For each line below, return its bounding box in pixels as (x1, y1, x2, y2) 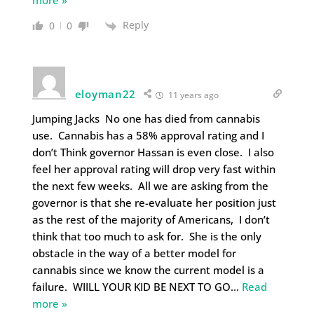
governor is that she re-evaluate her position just (32, 195, 276, 210)
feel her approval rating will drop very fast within (32, 161, 275, 176)
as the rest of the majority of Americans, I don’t (32, 212, 270, 226)
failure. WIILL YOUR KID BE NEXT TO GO (32, 279, 231, 294)
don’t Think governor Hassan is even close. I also (32, 144, 274, 159)
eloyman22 (74, 86, 137, 101)
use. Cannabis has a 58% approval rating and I (32, 128, 264, 142)
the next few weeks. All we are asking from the (32, 178, 268, 193)
